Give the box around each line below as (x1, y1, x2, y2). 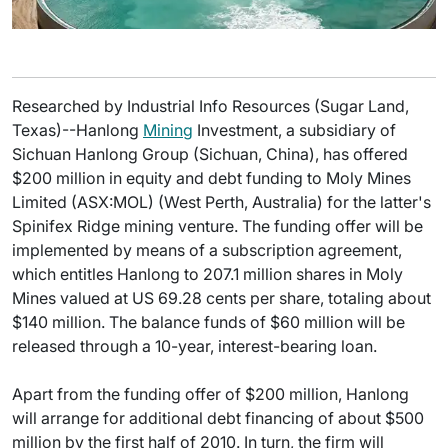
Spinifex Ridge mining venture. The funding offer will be (12, 216, 423, 236)
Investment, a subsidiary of (193, 120, 396, 140)
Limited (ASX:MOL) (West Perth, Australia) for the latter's (12, 192, 431, 212)
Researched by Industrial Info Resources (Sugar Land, (12, 96, 409, 116)
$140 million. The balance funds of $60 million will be (12, 312, 405, 332)
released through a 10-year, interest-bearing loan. (12, 336, 377, 356)
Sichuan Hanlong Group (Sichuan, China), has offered (12, 144, 408, 164)
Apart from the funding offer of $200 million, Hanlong (12, 384, 409, 404)
